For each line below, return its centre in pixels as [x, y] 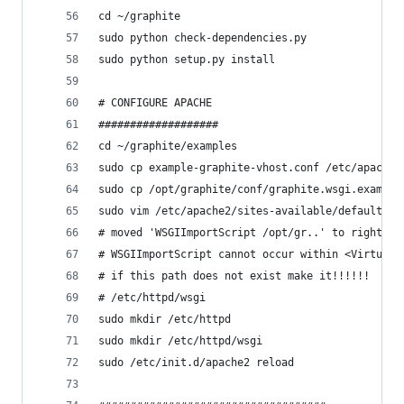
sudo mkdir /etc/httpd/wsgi [180, 341]
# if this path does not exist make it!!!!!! [234, 276]
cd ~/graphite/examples [168, 146]
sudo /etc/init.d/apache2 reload [196, 363]
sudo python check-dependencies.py [202, 38]
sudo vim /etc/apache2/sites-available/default [240, 211]
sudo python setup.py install [187, 60]
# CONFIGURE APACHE [155, 103]
